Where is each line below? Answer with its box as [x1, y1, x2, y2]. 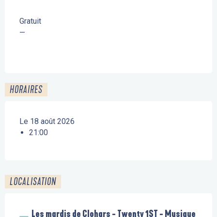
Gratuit [19, 16, 41, 26]
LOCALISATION [10, 176, 56, 188]
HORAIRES [10, 84, 43, 96]
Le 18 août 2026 [19, 117, 75, 126]
